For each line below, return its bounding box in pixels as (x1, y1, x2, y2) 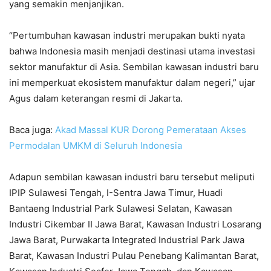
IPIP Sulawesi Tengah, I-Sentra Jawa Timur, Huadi (9, 186, 223, 198)
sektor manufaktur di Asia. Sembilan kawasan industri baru (9, 60, 259, 73)
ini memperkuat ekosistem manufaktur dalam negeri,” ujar (9, 76, 255, 88)
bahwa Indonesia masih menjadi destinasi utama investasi (9, 45, 255, 57)
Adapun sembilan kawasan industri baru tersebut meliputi (9, 171, 255, 183)
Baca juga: (9, 123, 55, 135)
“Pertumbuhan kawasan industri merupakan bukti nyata (9, 29, 245, 41)
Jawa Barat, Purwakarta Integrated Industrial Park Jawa (9, 233, 244, 246)
